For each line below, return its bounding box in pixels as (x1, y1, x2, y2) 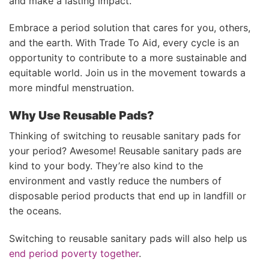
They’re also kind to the (95, 159, 203, 172)
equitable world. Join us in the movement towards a (9, 67, 246, 79)
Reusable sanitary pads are (119, 144, 241, 157)
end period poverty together (9, 247, 139, 259)
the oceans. (9, 204, 64, 217)
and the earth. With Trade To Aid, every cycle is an (9, 37, 239, 49)
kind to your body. (9, 159, 95, 172)
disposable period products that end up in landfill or (9, 189, 246, 202)
